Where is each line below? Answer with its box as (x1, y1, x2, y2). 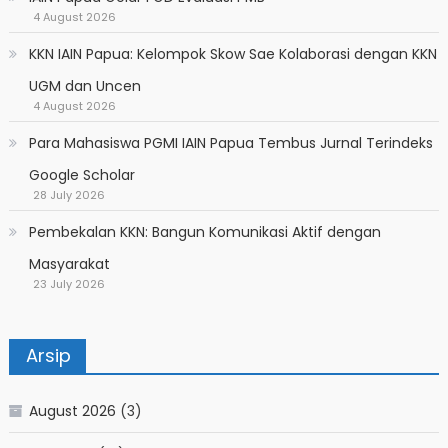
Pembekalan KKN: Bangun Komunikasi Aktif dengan (28, 221, 381, 242)
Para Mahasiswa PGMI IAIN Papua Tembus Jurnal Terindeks (28, 132, 433, 153)
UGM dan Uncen (28, 75, 141, 96)
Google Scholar (28, 164, 135, 185)
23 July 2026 (32, 275, 105, 292)
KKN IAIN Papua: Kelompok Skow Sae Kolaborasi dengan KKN (28, 43, 437, 64)
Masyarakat (28, 253, 110, 274)
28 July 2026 (32, 186, 105, 203)
